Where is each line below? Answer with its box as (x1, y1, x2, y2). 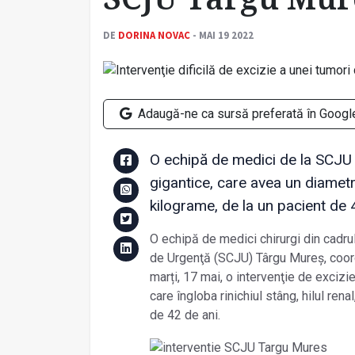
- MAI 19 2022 (190, 29, 254, 42)
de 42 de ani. (149, 307, 220, 323)
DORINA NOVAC (118, 29, 190, 42)
